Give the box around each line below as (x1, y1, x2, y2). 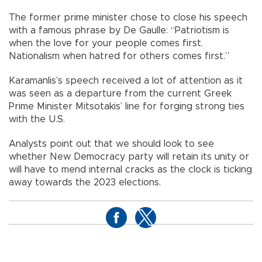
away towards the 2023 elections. (9, 178, 161, 188)
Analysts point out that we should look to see (9, 139, 214, 149)
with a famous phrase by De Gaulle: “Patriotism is (9, 26, 229, 36)
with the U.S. (9, 115, 65, 125)
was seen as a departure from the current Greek (9, 89, 232, 99)
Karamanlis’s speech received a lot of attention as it (9, 76, 243, 86)
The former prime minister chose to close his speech (9, 13, 247, 23)
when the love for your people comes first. (9, 39, 203, 49)
